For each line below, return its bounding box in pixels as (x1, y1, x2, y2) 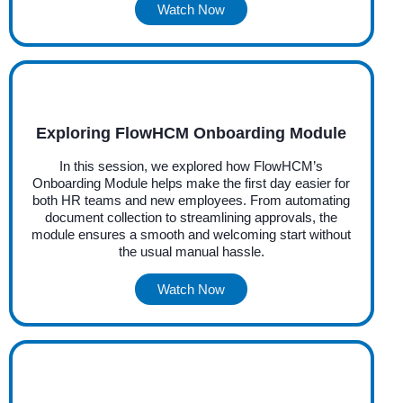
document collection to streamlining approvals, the (45, 209, 338, 225)
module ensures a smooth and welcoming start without (31, 226, 352, 242)
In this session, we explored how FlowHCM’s (59, 157, 324, 174)
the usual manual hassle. (118, 243, 264, 259)
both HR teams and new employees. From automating (32, 192, 351, 208)
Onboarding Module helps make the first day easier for (32, 175, 351, 191)
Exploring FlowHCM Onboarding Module (36, 123, 347, 142)
